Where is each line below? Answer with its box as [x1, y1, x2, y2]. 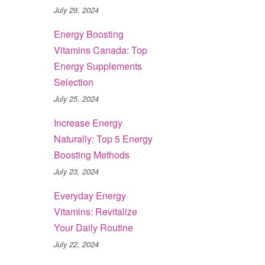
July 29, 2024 [54, 5, 99, 15]
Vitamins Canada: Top [54, 43, 147, 57]
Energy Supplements [54, 59, 142, 73]
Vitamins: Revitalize [54, 205, 137, 218]
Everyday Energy [54, 189, 126, 202]
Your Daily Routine [54, 221, 133, 234]
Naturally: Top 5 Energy [54, 132, 153, 146]
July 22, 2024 [54, 239, 99, 250]
